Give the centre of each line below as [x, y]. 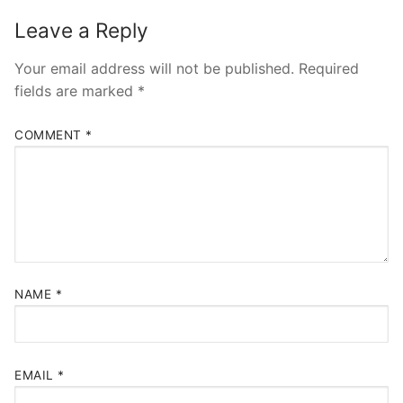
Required [329, 69]
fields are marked [76, 91]
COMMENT [50, 134]
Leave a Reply [81, 30]
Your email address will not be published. [154, 69]
